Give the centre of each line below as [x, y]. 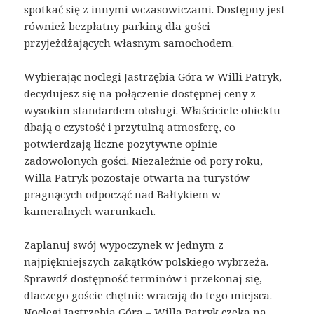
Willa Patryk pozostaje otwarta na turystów [137, 177]
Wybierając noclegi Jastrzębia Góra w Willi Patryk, [153, 76]
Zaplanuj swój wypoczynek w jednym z [124, 244]
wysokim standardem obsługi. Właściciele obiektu [152, 110]
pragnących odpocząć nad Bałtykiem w [123, 194]
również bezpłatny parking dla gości [117, 26]
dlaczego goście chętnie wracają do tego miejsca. [148, 295]
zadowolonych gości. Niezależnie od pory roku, [144, 160]
